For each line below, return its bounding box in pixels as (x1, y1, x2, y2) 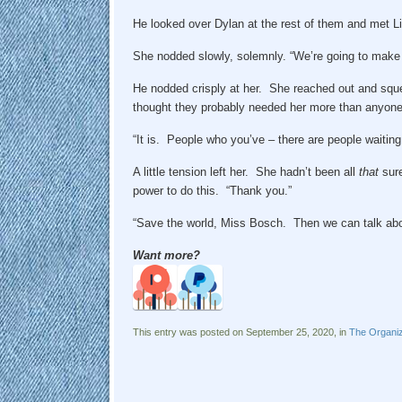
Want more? (132, 248, 200, 262)
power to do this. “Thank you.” (132, 183, 292, 197)
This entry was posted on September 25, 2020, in (132, 326, 349, 337)
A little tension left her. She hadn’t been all (132, 164, 359, 179)
